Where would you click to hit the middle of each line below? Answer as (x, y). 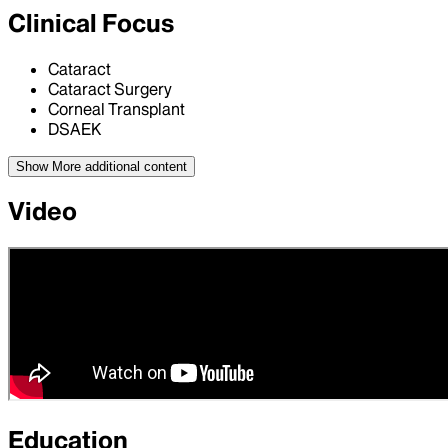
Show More (48, 166)
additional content (134, 166)
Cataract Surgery (110, 88)
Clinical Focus (91, 23)
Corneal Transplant (116, 108)
